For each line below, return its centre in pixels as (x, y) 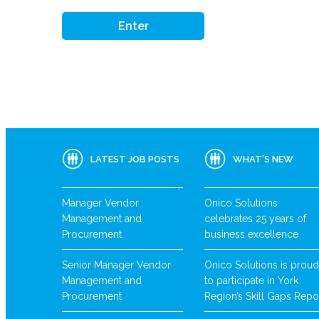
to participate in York (251, 281)
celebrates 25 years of (255, 219)
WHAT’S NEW (263, 159)
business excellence (251, 235)
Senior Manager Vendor (116, 265)
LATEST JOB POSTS (135, 159)
